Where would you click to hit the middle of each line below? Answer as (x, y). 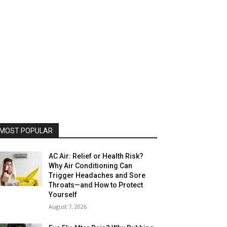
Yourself (63, 195)
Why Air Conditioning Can (91, 166)
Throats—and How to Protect (96, 185)
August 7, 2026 (68, 206)
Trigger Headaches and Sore (97, 175)
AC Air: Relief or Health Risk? (96, 156)
